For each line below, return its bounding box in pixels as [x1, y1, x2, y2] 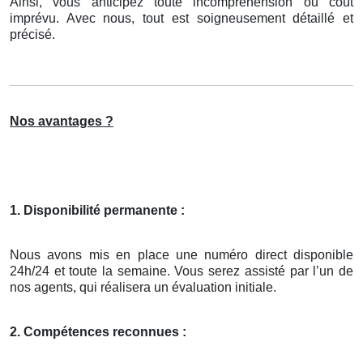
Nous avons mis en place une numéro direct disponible [10, 248, 353, 263]
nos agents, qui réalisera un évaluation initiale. [10, 280, 276, 295]
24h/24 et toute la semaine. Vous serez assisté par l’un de [10, 264, 353, 279]
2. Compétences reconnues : [10, 325, 186, 340]
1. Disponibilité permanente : [10, 203, 185, 218]
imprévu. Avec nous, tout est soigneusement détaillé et [10, 11, 353, 26]
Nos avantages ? [10, 114, 113, 129]
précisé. [10, 28, 55, 42]
